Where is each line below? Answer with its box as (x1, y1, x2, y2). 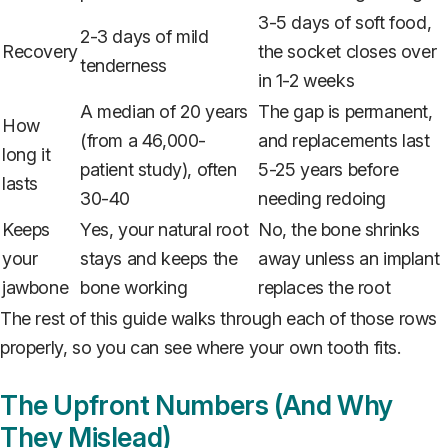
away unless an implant (258, 247, 440, 269)
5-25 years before (258, 158, 399, 180)
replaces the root (258, 276, 391, 298)
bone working (80, 276, 188, 298)
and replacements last (258, 129, 430, 151)
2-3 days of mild (80, 25, 209, 47)
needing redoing (258, 187, 386, 209)
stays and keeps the (80, 247, 238, 269)
